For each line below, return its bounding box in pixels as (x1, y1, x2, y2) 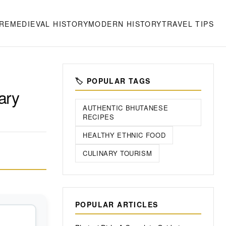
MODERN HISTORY (88, 18, 162, 29)
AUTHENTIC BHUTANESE (83, 103, 168, 112)
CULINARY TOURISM (83, 148, 152, 158)
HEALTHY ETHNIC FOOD (83, 130, 166, 140)
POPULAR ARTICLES (75, 199, 158, 209)
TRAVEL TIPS (161, 18, 214, 29)
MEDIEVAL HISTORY (10, 18, 88, 29)
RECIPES (83, 112, 115, 122)
